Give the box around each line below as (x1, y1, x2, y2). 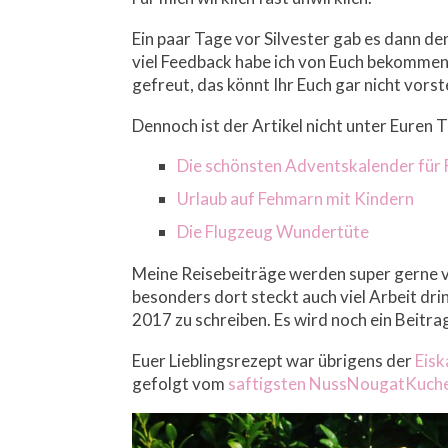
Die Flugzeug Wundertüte (177, 221, 369, 243)
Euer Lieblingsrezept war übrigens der (132, 350, 415, 372)
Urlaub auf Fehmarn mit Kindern (177, 188, 414, 210)
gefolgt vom (132, 373, 228, 395)
